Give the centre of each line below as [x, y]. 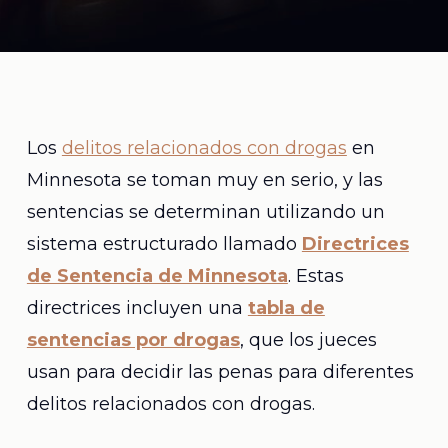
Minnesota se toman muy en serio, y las [204, 180]
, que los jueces [308, 340]
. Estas [315, 276]
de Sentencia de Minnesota [157, 276]
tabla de [286, 308]
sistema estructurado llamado [164, 244]
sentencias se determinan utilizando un [205, 212]
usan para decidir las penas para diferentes [220, 372]
